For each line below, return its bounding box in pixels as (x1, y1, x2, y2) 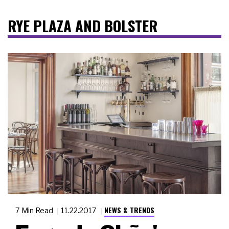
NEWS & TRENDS (104, 204, 154, 216)
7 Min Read (15, 206, 55, 215)
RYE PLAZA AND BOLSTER (8, 15, 157, 37)
